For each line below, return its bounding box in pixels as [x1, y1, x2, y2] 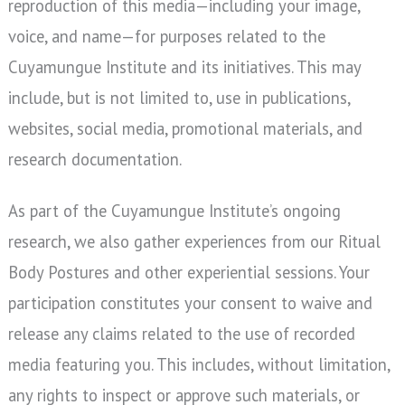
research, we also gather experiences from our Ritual [7, 230, 381, 252]
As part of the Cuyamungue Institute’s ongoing [7, 199, 341, 221]
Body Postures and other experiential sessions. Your [7, 260, 370, 283]
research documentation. [7, 148, 182, 171]
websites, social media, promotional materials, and [7, 118, 363, 140]
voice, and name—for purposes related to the [7, 25, 325, 48]
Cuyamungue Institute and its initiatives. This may [7, 56, 361, 79]
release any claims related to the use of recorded [7, 322, 355, 344]
